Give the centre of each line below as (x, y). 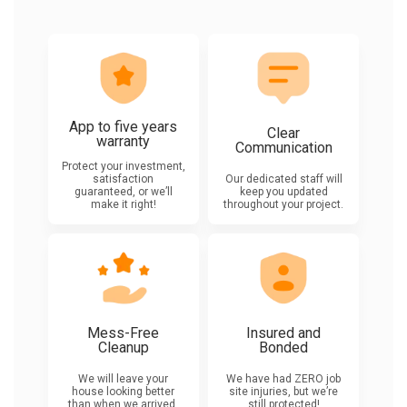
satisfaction (124, 179)
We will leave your (124, 379)
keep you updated (283, 192)
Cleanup (123, 348)
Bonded (284, 348)
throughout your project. (284, 204)
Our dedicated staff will (283, 179)
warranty (124, 142)
